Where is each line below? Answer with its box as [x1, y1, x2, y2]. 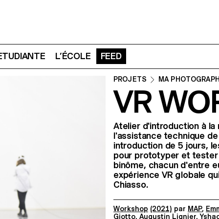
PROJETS [113, 75, 147, 83]
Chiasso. [113, 179, 148, 190]
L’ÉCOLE [55, 51, 91, 62]
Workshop [113, 205, 148, 213]
